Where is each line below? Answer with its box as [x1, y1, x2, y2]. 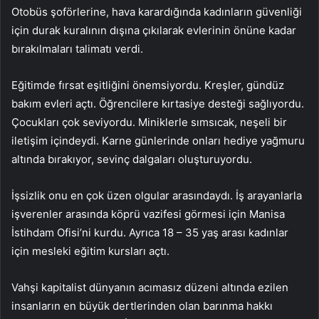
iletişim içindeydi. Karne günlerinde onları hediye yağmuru [11, 134, 305, 148]
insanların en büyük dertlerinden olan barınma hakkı [11, 299, 273, 313]
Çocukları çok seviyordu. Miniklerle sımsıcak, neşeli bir [11, 115, 287, 130]
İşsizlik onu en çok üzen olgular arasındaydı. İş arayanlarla [11, 189, 302, 203]
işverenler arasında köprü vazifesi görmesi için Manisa [11, 207, 285, 221]
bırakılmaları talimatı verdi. [11, 42, 143, 56]
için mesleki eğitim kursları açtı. [11, 244, 169, 258]
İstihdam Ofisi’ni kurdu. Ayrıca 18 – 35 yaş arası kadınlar [11, 226, 288, 240]
